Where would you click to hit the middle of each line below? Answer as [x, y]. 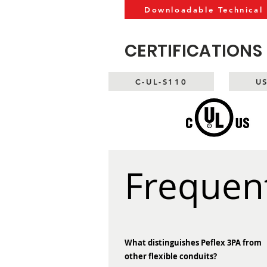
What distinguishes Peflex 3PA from [193, 243]
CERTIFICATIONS [193, 51]
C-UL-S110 [161, 82]
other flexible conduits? [171, 256]
